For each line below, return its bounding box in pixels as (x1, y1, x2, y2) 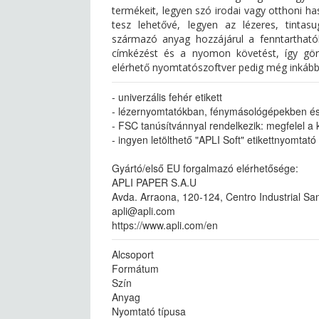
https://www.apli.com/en (112, 218, 218, 232)
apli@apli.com (112, 204, 175, 218)
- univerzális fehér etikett (112, 90, 222, 104)
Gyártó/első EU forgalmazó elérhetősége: (112, 161, 298, 175)
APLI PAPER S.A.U (112, 175, 197, 189)
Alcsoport (112, 247, 154, 261)
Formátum (112, 261, 159, 276)
